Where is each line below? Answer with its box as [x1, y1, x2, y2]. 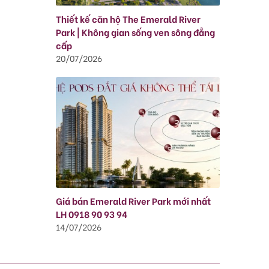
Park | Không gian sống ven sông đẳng [56, 25, 216, 38]
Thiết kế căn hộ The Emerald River [56, 11, 201, 25]
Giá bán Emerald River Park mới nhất [56, 193, 211, 207]
